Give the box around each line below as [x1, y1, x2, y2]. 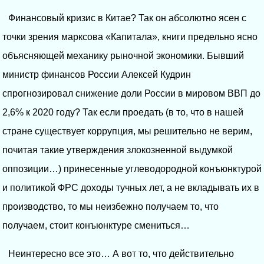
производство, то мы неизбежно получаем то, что [2, 201, 219, 212]
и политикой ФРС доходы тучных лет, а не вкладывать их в [2, 182, 259, 193]
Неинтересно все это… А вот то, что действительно [8, 248, 234, 259]
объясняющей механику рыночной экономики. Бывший [2, 50, 244, 61]
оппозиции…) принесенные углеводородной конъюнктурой [2, 163, 262, 174]
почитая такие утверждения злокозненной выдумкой [2, 144, 233, 155]
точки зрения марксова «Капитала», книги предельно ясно [2, 31, 258, 42]
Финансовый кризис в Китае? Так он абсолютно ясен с [8, 12, 246, 23]
